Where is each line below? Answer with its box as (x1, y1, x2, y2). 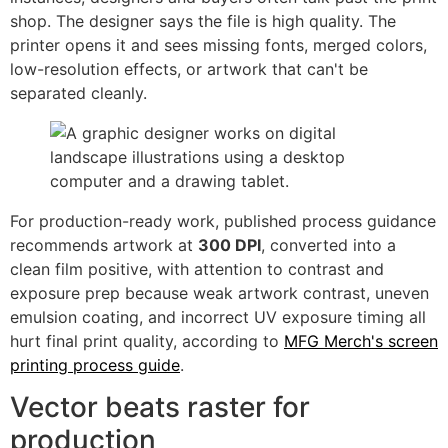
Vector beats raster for (10, 390, 310, 425)
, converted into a (261, 234, 396, 255)
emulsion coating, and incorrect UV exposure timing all (10, 306, 426, 327)
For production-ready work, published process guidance (10, 210, 436, 231)
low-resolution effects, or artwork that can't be (10, 58, 368, 79)
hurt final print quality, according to (10, 330, 284, 351)
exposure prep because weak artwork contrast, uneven (10, 282, 429, 303)
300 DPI (198, 234, 261, 255)
